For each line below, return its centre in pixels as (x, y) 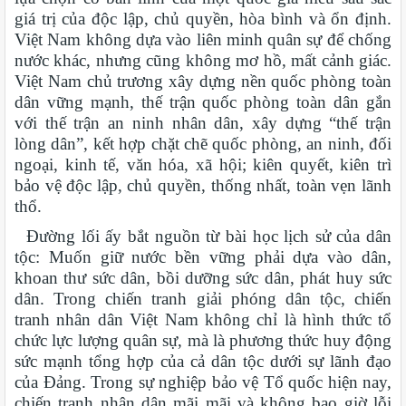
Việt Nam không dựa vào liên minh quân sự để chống (203, 39)
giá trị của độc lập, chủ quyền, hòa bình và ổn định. (203, 18)
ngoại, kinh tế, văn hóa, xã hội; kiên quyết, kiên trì (203, 164)
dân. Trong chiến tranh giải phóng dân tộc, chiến (203, 298)
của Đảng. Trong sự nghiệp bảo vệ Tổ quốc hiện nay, (203, 382)
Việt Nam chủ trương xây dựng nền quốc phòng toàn (203, 81)
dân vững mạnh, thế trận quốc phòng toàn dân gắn (203, 101)
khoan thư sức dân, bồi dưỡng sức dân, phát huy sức (203, 277)
